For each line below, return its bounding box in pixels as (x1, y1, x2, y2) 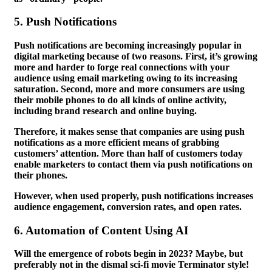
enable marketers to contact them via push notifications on (14, 158, 253, 169)
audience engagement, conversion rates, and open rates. (14, 201, 242, 212)
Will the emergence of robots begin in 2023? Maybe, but (14, 248, 243, 259)
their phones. (14, 169, 67, 180)
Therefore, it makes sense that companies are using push (14, 126, 245, 137)
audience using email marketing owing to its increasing (14, 72, 237, 83)
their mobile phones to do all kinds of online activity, (14, 94, 226, 105)
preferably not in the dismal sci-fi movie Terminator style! (14, 259, 249, 270)
